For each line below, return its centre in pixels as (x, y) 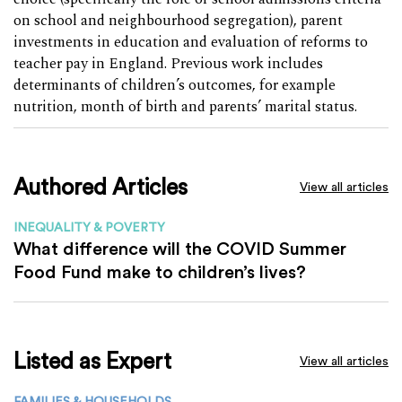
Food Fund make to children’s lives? (160, 271)
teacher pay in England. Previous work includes (168, 64)
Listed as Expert (92, 360)
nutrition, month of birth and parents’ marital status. (185, 107)
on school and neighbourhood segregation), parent (178, 21)
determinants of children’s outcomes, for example (175, 85)
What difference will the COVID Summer (180, 248)
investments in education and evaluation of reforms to (191, 42)
